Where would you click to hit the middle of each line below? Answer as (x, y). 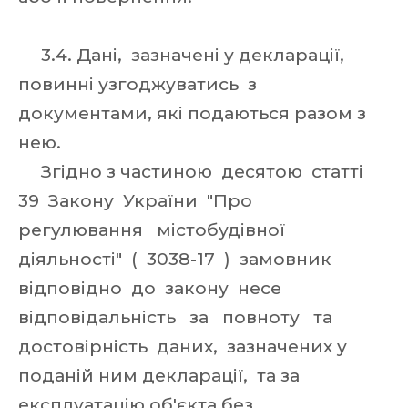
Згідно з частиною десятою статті (193, 172)
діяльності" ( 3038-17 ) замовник (177, 259)
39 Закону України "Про (138, 201)
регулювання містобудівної (156, 230)
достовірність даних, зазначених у (183, 347)
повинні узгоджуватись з (140, 84)
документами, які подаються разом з (192, 113)
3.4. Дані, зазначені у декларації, (184, 55)
